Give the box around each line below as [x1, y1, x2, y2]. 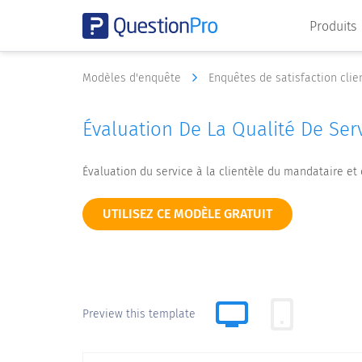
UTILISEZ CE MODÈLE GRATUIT [103, 206, 272, 221]
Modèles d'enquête [82, 71, 184, 85]
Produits [309, 19, 360, 34]
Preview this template [82, 307, 196, 321]
